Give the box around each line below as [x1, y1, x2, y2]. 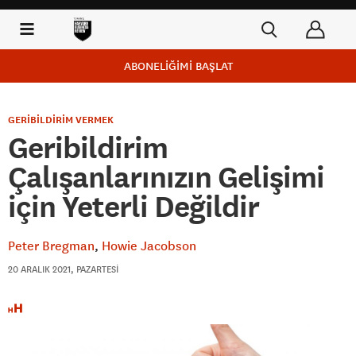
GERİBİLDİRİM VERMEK [8, 114, 114, 126]
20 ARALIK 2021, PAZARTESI [8, 263, 118, 275]
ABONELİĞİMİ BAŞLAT [123, 59, 233, 73]
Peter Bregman [8, 238, 95, 253]
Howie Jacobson [102, 238, 196, 253]
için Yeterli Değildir [8, 188, 259, 225]
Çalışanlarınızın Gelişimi [8, 159, 324, 195]
